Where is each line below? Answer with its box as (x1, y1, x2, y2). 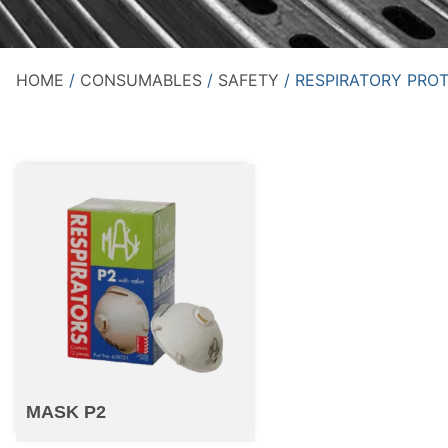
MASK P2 (25, 402, 106, 423)
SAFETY (217, 69, 279, 90)
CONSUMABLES (79, 69, 202, 90)
